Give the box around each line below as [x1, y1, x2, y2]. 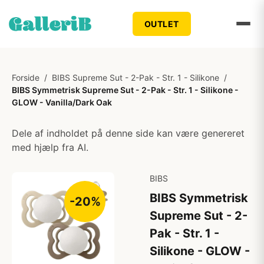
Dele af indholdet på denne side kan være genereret [12, 127, 245, 139]
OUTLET [144, 18, 179, 29]
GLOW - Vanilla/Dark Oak [12, 97, 112, 107]
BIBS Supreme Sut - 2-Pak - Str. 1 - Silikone [52, 72, 219, 82]
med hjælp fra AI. [12, 141, 88, 153]
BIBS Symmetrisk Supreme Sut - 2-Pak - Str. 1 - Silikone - [12, 85, 239, 95]
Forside [12, 72, 39, 82]
